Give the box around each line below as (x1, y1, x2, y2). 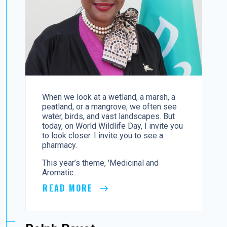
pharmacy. (42, 140, 78, 150)
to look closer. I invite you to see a (42, 131, 164, 141)
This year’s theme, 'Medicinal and (42, 158, 159, 168)
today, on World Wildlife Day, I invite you (42, 121, 183, 131)
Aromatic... (42, 168, 79, 178)
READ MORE (43, 182, 96, 195)
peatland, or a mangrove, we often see (42, 102, 177, 112)
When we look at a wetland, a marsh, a (42, 92, 176, 102)
